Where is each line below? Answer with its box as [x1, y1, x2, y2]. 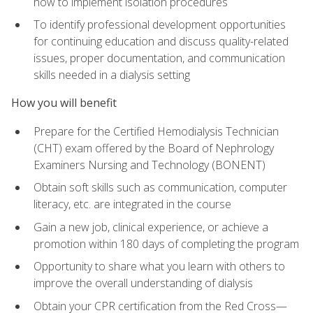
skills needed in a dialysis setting [34, 67, 190, 83]
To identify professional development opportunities [34, 17, 286, 33]
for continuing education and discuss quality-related [34, 34, 289, 50]
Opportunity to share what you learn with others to [34, 259, 285, 275]
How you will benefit [11, 95, 117, 111]
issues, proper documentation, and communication [34, 50, 285, 66]
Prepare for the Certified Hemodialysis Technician [34, 123, 279, 139]
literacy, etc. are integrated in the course [34, 196, 231, 212]
